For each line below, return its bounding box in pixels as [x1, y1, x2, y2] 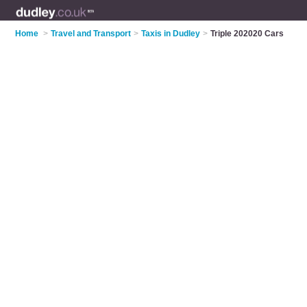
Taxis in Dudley [141, 29, 201, 38]
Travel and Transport [51, 29, 132, 38]
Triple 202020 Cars [210, 29, 284, 38]
